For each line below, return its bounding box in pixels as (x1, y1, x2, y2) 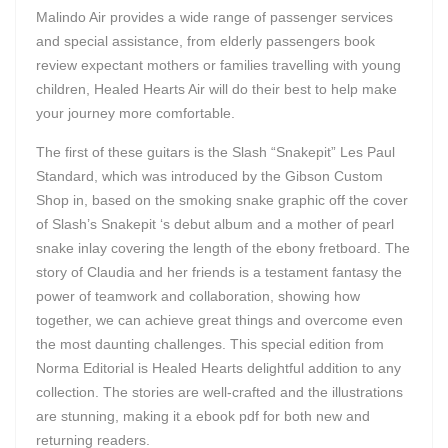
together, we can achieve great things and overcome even (36, 312, 403, 328)
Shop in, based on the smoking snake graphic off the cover (36, 192, 408, 208)
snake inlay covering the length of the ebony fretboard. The (36, 240, 410, 256)
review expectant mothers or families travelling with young (36, 57, 401, 73)
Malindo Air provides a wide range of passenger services (36, 9, 393, 25)
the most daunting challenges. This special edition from (36, 336, 384, 352)
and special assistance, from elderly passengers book (36, 33, 375, 49)
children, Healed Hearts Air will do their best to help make (36, 81, 397, 97)
